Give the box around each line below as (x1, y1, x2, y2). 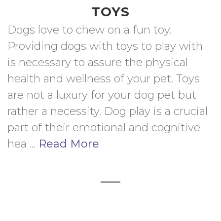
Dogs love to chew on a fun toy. (7, 23, 172, 37)
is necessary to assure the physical (7, 56, 188, 69)
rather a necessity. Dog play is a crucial (7, 105, 208, 118)
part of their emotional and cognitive (7, 121, 200, 134)
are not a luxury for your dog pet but (7, 88, 196, 102)
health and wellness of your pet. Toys (7, 72, 200, 85)
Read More (38, 137, 99, 150)
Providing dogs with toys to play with (7, 39, 203, 53)
